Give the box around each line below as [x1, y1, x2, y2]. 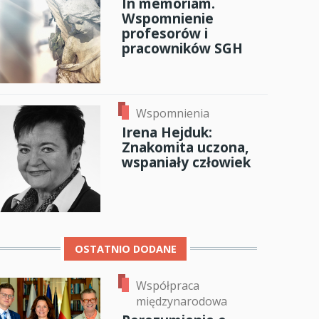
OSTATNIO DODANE [74, 241, 177, 256]
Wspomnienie [122, 9, 214, 28]
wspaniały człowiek [122, 152, 251, 172]
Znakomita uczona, [122, 137, 249, 157]
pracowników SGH [122, 38, 243, 58]
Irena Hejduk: [122, 122, 212, 142]
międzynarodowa [136, 293, 227, 309]
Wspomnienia [136, 105, 209, 122]
